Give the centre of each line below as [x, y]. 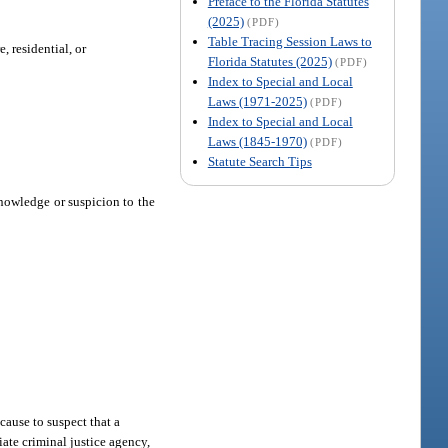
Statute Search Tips [259, 161]
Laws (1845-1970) [257, 141]
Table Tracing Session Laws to [289, 41]
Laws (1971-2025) [257, 101]
